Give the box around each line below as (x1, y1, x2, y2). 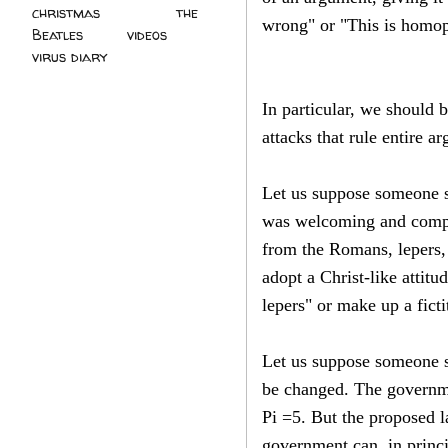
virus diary (32, 47, 107, 67)
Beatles (32, 25, 83, 45)
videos (127, 25, 167, 45)
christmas (32, 3, 100, 23)
